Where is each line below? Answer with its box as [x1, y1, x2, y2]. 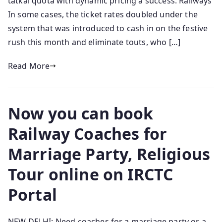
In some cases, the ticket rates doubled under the [8, 9, 198, 20]
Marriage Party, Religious [8, 143, 211, 165]
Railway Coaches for [8, 123, 167, 145]
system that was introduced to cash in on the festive [8, 23, 208, 34]
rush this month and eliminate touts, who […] [8, 37, 181, 48]
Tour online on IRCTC [8, 164, 173, 185]
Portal [8, 184, 57, 206]
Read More [8, 60, 50, 72]
